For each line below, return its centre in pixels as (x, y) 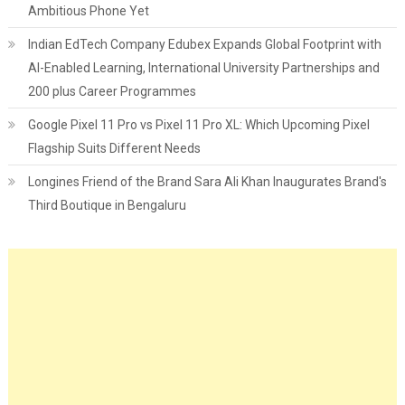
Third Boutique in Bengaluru (107, 205)
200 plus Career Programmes (112, 91)
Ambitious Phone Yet (88, 11)
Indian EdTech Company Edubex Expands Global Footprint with (204, 44)
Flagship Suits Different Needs (114, 148)
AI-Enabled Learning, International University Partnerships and (203, 68)
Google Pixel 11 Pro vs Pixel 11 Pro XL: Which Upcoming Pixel (198, 125)
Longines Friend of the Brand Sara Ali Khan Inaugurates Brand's (207, 182)
